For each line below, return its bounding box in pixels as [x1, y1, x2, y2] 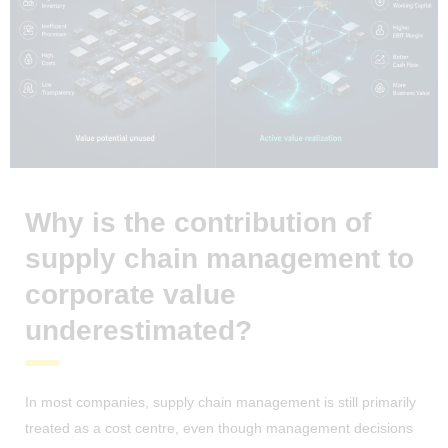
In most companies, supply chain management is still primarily [25, 393, 416, 410]
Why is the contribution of [25, 206, 371, 238]
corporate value [25, 278, 236, 310]
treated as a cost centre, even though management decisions [25, 419, 413, 436]
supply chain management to [25, 242, 414, 274]
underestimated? [25, 314, 252, 346]
